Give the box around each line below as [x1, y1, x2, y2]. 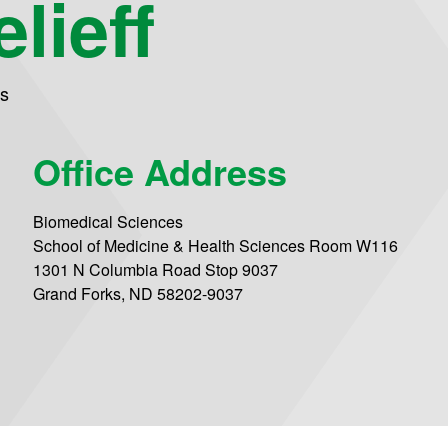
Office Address [33, 145, 288, 198]
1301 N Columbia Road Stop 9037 [33, 258, 279, 282]
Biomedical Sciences [33, 210, 184, 234]
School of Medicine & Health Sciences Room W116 [33, 234, 399, 258]
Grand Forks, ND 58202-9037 [33, 282, 244, 306]
